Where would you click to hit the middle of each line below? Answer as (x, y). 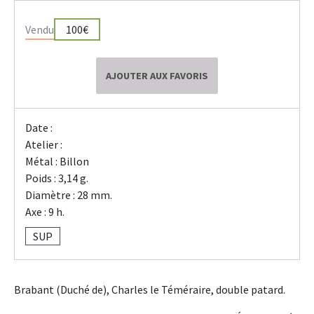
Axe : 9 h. (45, 212)
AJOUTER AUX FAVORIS (157, 76)
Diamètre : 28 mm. (69, 195)
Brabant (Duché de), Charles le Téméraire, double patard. (150, 290)
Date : (39, 128)
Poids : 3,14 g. (57, 178)
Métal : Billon (57, 162)
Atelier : (44, 145)
